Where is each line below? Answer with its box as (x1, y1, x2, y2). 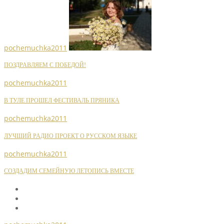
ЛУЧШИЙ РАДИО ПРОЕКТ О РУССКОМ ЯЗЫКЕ (4, 132, 137, 139)
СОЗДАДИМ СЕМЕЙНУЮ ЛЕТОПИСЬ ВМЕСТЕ (4, 168, 134, 175)
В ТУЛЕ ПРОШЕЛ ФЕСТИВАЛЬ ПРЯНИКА (4, 97, 119, 104)
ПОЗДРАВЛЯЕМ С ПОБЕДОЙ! (4, 62, 86, 69)
